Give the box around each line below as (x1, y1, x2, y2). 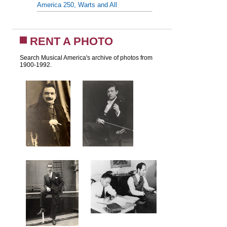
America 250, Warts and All (36, 1, 117, 9)
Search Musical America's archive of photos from (19, 54, 153, 62)
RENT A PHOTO (29, 35, 113, 48)
